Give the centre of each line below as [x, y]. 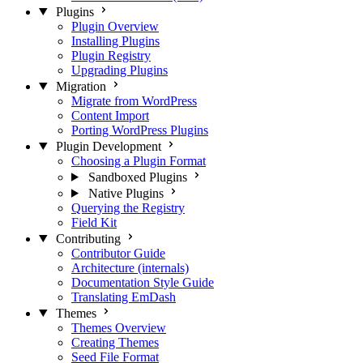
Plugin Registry [111, 55]
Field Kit [94, 222]
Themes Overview [119, 327]
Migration [81, 86]
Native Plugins [126, 193]
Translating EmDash [124, 297]
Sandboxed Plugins [137, 177]
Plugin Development [108, 146]
